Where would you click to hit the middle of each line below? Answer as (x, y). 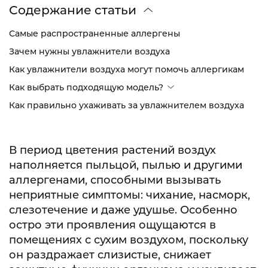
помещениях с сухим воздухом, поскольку (129, 240)
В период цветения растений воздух (112, 150)
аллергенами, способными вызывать (115, 180)
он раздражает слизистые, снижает (110, 255)
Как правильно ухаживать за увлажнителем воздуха (127, 105)
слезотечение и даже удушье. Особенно (123, 210)
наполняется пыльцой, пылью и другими (126, 165)
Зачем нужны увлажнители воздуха (89, 51)
